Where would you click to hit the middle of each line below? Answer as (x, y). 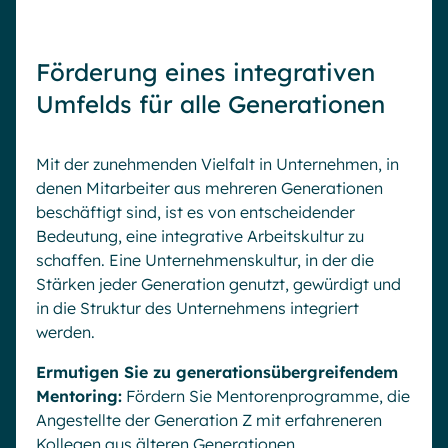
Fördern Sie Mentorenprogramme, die (266, 395)
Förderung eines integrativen (205, 71)
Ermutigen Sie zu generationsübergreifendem (217, 371)
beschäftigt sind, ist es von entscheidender (195, 211)
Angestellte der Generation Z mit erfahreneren (209, 419)
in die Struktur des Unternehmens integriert (197, 307)
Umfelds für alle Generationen (210, 103)
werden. (67, 331)
